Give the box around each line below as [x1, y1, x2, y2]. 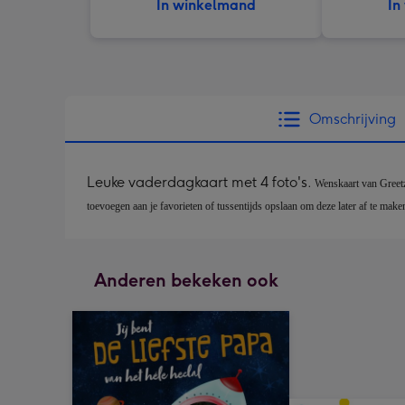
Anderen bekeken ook [94, 269, 278, 291]
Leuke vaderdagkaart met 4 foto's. [87, 174, 315, 191]
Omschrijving [309, 110, 396, 127]
